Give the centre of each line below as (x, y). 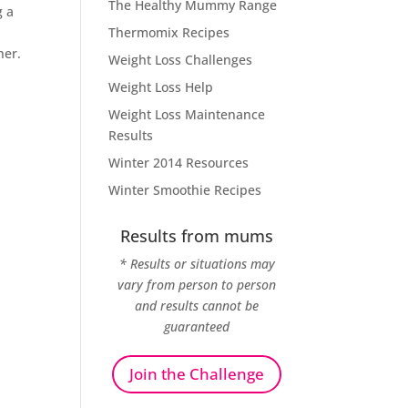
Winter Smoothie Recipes (185, 190)
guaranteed (197, 326)
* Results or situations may (197, 264)
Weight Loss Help (161, 87)
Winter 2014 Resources (179, 163)
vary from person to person (197, 285)
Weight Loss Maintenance (187, 114)
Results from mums (197, 236)
